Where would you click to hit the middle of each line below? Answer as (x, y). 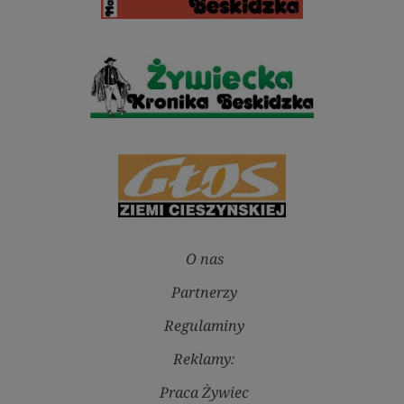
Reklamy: (204, 359)
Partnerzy (204, 293)
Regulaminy (204, 326)
